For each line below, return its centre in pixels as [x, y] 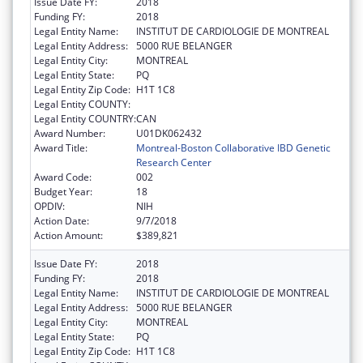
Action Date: [62, 220]
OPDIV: [49, 206]
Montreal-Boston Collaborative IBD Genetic [233, 147]
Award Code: [63, 177]
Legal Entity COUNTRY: [85, 118]
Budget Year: [63, 191]
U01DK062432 [169, 133]
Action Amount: [68, 235]
